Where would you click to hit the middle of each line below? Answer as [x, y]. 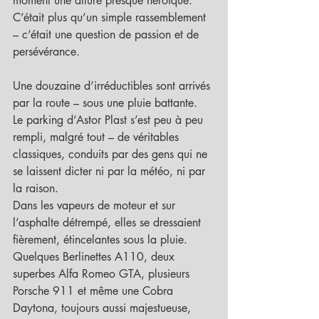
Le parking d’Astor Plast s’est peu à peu [110, 120]
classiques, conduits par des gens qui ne [112, 155]
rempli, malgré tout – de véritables [98, 137]
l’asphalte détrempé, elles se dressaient [109, 223]
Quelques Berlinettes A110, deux [95, 257]
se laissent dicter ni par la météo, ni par [111, 172]
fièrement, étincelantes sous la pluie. [100, 240]
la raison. [36, 189]
